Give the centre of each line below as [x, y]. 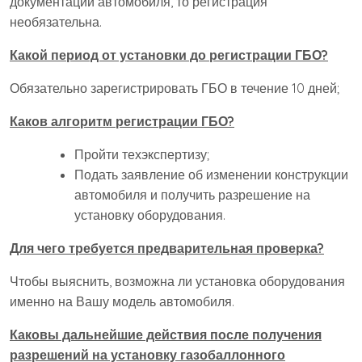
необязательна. [56, 22]
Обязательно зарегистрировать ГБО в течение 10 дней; [175, 88]
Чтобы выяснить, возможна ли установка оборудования [177, 282]
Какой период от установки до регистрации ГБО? [169, 55]
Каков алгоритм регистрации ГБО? [122, 122]
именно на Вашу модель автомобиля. [122, 302]
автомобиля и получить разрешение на [192, 195]
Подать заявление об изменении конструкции [211, 175]
